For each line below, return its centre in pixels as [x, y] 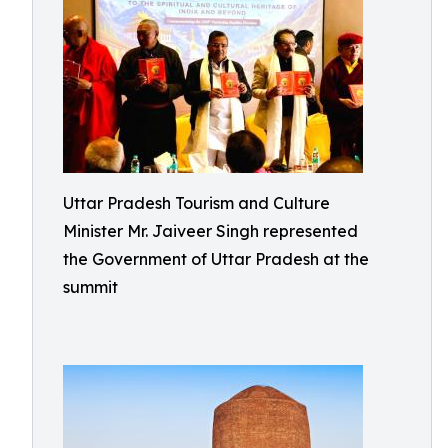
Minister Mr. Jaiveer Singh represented [210, 231]
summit [90, 287]
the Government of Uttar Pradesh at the [216, 259]
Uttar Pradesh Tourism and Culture [196, 203]
